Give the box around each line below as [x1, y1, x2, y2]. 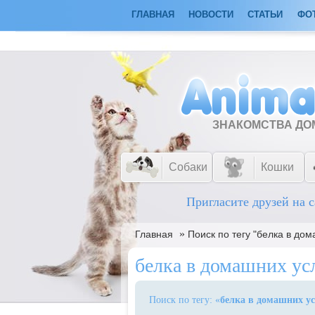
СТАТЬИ [247, 9, 283, 20]
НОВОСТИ [188, 9, 233, 20]
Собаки [169, 161, 207, 173]
